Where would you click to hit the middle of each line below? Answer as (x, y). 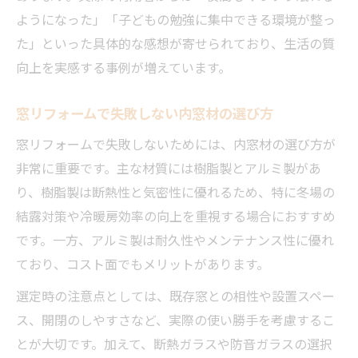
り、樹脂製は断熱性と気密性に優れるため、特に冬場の (175, 191)
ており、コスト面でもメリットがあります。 (143, 263)
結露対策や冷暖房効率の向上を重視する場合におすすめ (176, 215)
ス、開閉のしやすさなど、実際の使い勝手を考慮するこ (175, 319)
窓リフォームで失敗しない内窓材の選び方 (145, 113)
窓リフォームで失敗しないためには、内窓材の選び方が (176, 143)
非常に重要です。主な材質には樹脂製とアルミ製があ (169, 167)
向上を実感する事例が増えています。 (123, 67)
